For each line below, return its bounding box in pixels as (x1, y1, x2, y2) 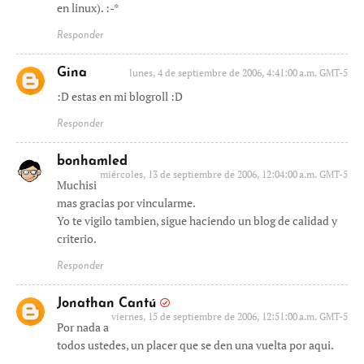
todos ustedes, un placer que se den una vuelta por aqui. (57, 337, 334, 353)
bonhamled (57, 155, 128, 168)
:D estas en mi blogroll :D (57, 89, 183, 104)
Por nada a (57, 319, 109, 335)
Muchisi (57, 177, 97, 193)
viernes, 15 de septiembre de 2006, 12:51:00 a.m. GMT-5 (111, 310, 348, 323)
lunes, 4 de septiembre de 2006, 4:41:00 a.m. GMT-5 (129, 67, 348, 79)
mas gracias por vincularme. (57, 195, 196, 210)
